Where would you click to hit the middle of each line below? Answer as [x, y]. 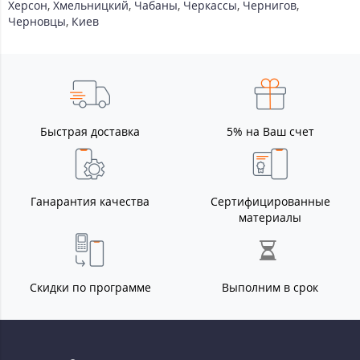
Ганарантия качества [90, 202]
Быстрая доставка [90, 132]
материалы [270, 218]
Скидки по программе [90, 288]
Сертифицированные [270, 202]
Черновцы [37, 22]
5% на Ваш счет [270, 132]
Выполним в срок [270, 288]
